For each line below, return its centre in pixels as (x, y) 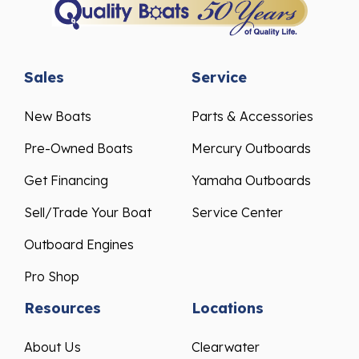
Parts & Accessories (252, 117)
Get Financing (66, 181)
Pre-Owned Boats (79, 149)
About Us (52, 347)
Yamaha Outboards (251, 181)
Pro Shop (52, 277)
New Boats (58, 117)
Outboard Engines (79, 245)
